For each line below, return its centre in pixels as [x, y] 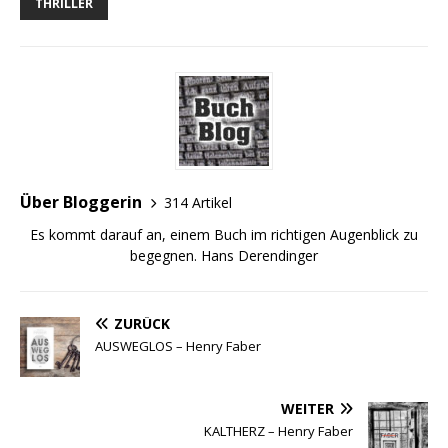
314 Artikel [198, 202]
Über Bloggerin [81, 202]
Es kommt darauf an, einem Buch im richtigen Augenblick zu [224, 235]
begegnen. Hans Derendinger [224, 256]
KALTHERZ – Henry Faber [278, 431]
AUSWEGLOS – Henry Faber [178, 346]
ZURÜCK [142, 324]
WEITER [307, 409]
